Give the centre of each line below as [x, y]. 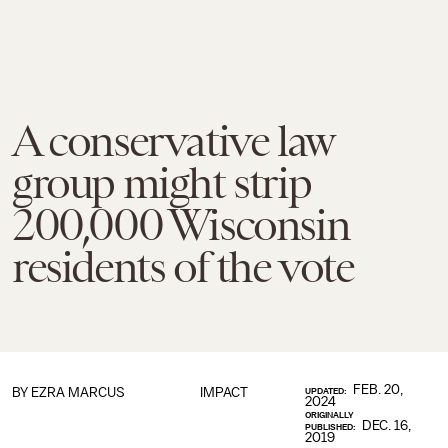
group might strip [161, 183]
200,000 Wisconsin [181, 225]
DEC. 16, [387, 425]
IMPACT [223, 392]
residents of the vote [183, 267]
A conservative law [172, 141]
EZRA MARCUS [78, 392]
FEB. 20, [378, 389]
